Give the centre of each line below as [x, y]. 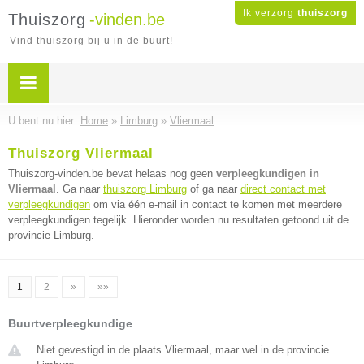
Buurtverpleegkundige [70, 323]
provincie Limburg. [51, 235]
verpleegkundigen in [268, 173]
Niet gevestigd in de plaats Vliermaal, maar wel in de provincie [183, 350]
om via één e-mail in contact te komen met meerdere [216, 204]
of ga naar [214, 189]
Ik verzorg [270, 13]
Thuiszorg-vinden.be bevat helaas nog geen [112, 173]
